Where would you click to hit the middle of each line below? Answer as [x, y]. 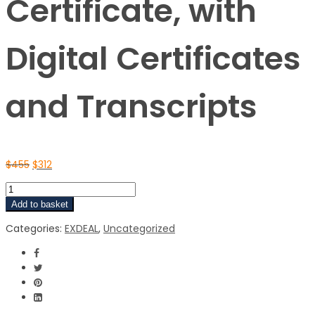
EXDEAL [82, 228]
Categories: [35, 228]
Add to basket [40, 204]
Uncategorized [139, 228]
